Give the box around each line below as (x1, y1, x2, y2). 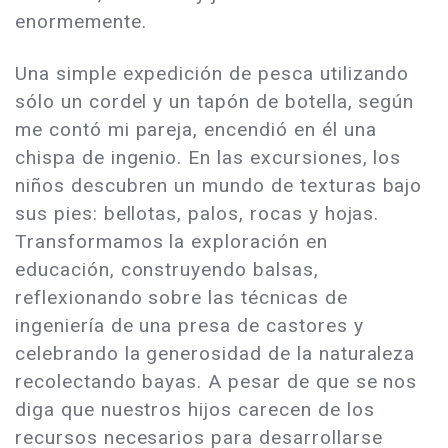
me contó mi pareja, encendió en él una (15, 118, 377, 142)
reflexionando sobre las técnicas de (15, 286, 348, 310)
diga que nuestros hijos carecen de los (15, 398, 375, 422)
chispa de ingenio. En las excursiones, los (15, 146, 402, 170)
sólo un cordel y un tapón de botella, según (15, 90, 415, 114)
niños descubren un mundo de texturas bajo (15, 174, 423, 198)
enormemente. (15, 10, 153, 34)
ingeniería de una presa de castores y (15, 314, 364, 338)
